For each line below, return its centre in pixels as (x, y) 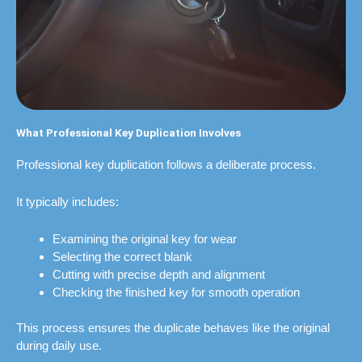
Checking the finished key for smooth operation (176, 292)
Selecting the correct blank (122, 256)
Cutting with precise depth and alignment (159, 274)
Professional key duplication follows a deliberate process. (166, 164)
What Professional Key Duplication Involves (128, 132)
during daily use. (59, 346)
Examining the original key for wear (145, 238)
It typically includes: (67, 201)
